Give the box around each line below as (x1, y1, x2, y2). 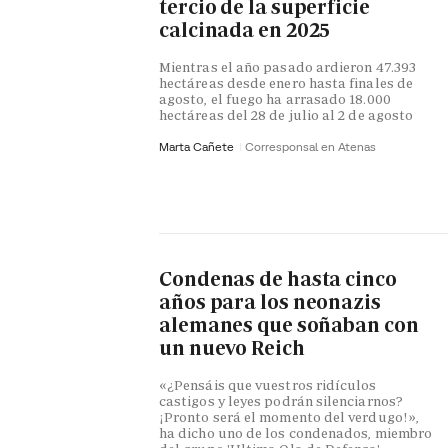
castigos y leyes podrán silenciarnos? (159, 391, 403, 410)
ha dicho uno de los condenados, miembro (159, 423, 433, 442)
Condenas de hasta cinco (159, 266, 397, 293)
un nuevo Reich (159, 335, 305, 362)
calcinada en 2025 (159, 17, 331, 44)
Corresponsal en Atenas (245, 138, 376, 154)
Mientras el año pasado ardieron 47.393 (159, 57, 417, 76)
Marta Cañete (159, 138, 237, 154)
